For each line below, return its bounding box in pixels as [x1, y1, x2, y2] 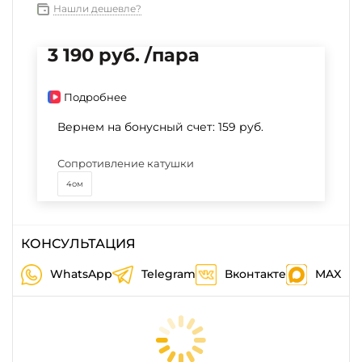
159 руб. [218, 120, 263, 134]
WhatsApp [50, 266, 112, 281]
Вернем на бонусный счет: [57, 120, 218, 134]
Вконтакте [225, 266, 286, 281]
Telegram [141, 266, 196, 281]
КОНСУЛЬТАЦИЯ [21, 236, 136, 251]
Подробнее [64, 90, 127, 103]
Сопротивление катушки [57, 157, 194, 170]
